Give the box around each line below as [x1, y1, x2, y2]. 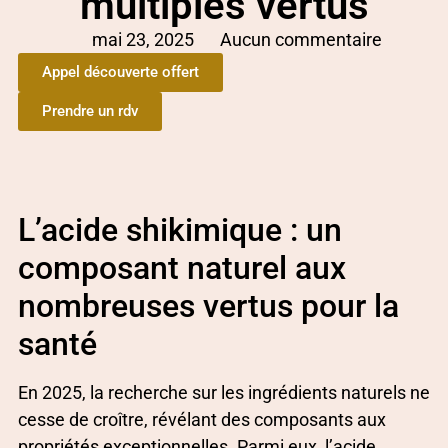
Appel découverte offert [42, 63, 199, 82]
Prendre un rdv [42, 102, 138, 121]
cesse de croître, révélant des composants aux [18, 409, 386, 431]
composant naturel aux [18, 249, 346, 288]
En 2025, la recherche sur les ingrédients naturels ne [18, 382, 430, 404]
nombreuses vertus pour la [18, 287, 399, 326]
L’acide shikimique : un [18, 211, 342, 250]
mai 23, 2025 [92, 29, 194, 51]
